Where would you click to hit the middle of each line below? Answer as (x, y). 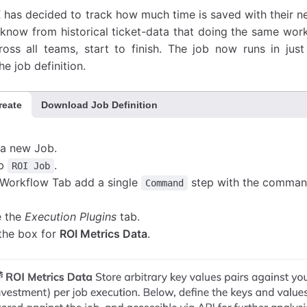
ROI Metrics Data (104, 233)
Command (165, 183)
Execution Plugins (71, 216)
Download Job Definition (99, 105)
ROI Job (31, 165)
